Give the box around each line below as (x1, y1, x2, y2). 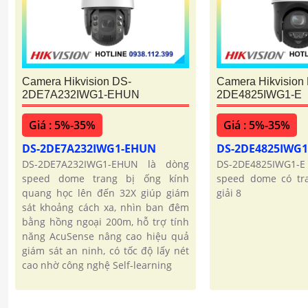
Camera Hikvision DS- (21, 76, 131, 88)
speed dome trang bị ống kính (21, 172, 189, 186)
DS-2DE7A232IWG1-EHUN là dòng (21, 157, 189, 171)
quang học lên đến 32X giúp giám (21, 186, 189, 200)
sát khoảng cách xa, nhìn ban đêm (21, 201, 189, 214)
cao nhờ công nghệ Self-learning (21, 258, 172, 272)
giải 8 (216, 186, 241, 200)
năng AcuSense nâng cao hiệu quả (21, 230, 189, 243)
